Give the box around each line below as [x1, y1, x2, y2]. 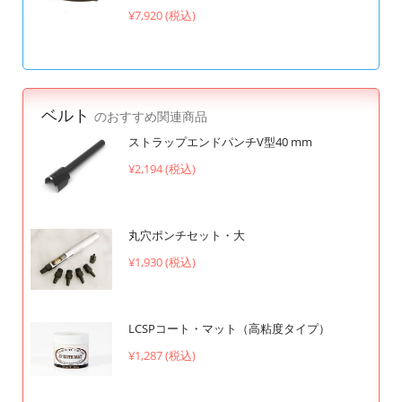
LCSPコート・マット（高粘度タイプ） [127, 319, 330, 336]
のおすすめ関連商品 [94, 109, 207, 126]
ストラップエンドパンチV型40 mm [127, 134, 312, 151]
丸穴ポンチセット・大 [127, 227, 245, 243]
